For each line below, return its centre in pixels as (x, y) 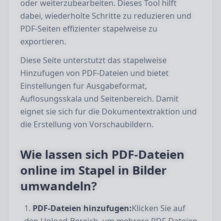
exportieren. (43, 41)
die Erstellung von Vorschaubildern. (87, 124)
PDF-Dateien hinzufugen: (82, 208)
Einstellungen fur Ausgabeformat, (84, 86)
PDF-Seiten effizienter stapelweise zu (89, 29)
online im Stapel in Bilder (93, 170)
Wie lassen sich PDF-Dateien (102, 154)
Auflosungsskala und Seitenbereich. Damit (99, 99)
